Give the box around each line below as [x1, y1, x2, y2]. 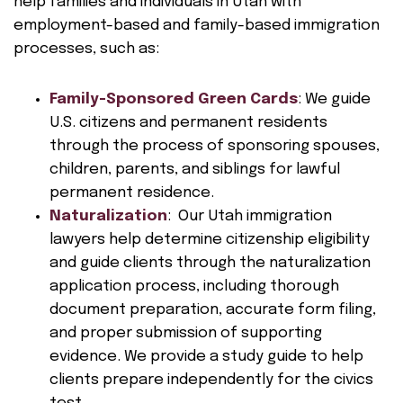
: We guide [298, 92, 371, 107]
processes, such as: [13, 41, 159, 57]
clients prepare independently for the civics [49, 372, 373, 388]
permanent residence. [49, 185, 214, 201]
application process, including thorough [49, 279, 339, 294]
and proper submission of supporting [49, 326, 322, 341]
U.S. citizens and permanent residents [49, 115, 327, 130]
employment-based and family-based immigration [13, 18, 380, 33]
